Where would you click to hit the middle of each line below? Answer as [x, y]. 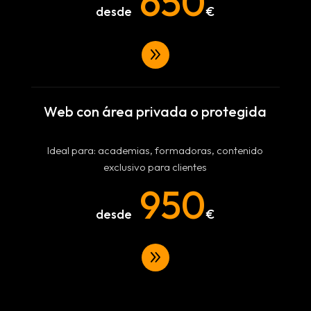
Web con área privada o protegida [155, 111]
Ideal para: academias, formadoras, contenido [155, 150]
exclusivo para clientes [155, 167]
